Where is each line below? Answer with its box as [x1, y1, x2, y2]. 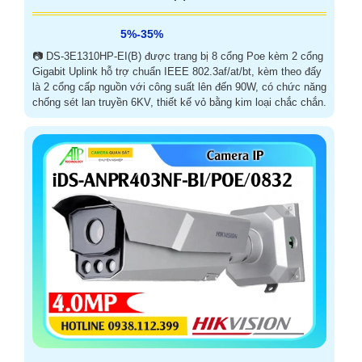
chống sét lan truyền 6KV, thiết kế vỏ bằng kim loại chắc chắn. [32, 95, 326, 108]
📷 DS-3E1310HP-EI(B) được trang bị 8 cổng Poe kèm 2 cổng [32, 49, 323, 62]
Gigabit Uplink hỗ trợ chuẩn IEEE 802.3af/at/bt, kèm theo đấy [32, 65, 322, 78]
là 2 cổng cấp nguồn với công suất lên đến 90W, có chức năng [32, 80, 326, 93]
